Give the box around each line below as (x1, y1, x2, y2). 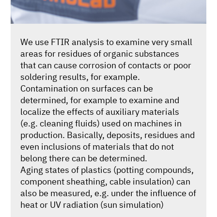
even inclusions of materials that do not (20, 140, 174, 153)
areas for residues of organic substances (20, 47, 180, 60)
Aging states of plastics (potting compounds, (20, 164, 194, 176)
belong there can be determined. (20, 152, 148, 164)
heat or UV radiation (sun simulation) (20, 199, 164, 211)
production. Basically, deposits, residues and (20, 129, 195, 141)
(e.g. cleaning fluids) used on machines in (20, 117, 182, 129)
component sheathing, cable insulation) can (20, 175, 191, 187)
